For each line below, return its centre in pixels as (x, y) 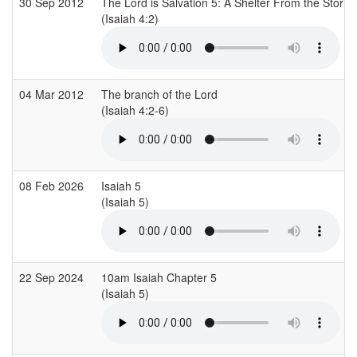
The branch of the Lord (159, 94)
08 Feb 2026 (53, 185)
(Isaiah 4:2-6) (137, 110)
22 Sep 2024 (53, 277)
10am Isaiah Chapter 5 (159, 277)
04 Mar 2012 (53, 94)
